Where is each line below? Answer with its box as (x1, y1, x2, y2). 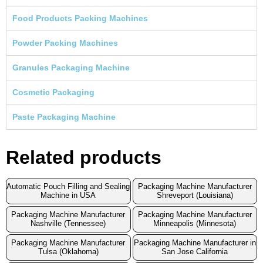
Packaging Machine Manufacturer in (133, 238, 256, 248)
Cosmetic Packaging (12, 87, 95, 97)
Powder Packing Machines (12, 38, 118, 48)
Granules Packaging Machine (12, 62, 130, 72)
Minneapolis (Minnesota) (153, 219, 237, 228)
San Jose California (161, 247, 228, 257)
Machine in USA (41, 191, 96, 200)
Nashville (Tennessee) (31, 219, 106, 228)
